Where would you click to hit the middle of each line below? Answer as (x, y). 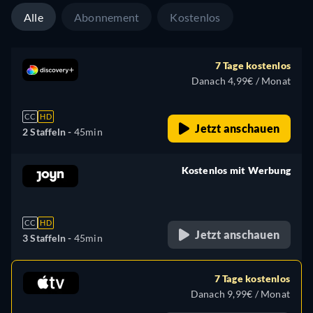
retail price (266, 187)
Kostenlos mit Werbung (236, 170)
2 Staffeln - (48, 131)
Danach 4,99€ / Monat (241, 80)
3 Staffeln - (48, 238)
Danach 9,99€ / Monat (240, 293)
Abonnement (107, 17)
